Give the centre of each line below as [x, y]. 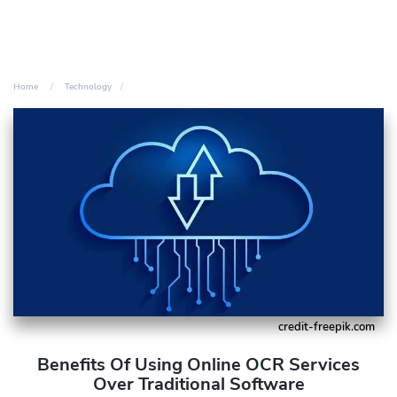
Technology [88, 87]
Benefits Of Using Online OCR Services [198, 364]
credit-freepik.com [327, 327]
